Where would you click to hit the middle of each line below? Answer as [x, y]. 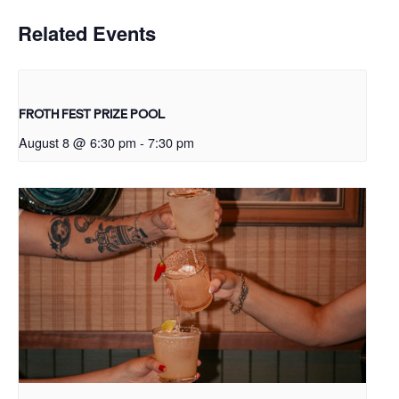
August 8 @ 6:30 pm [77, 142]
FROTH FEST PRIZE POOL [92, 114]
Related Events [87, 33]
